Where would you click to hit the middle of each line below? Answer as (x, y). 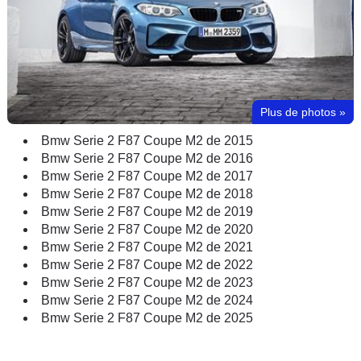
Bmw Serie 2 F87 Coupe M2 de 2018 (147, 193)
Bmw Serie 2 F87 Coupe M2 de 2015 (147, 140)
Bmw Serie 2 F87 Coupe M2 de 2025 (147, 317)
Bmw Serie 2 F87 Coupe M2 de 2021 (147, 247)
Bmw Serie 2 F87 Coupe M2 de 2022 (147, 264)
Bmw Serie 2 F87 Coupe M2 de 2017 (147, 176)
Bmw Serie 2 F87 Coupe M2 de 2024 (147, 300)
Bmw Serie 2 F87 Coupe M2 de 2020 (147, 229)
